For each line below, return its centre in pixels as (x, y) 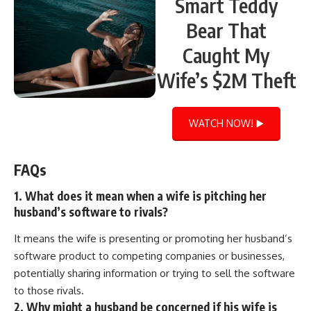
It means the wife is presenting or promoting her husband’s (153, 238)
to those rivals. (49, 290)
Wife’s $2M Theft (226, 80)
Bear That (226, 30)
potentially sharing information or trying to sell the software (154, 273)
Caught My (226, 55)
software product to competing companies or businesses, (149, 255)
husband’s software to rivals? (91, 212)
